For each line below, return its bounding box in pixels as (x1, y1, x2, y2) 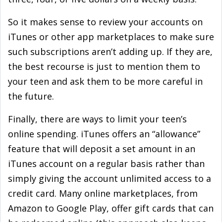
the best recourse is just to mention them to (8, 60, 200, 72)
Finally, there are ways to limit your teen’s (8, 113, 187, 125)
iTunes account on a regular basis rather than (8, 158, 205, 169)
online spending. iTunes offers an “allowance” (8, 128, 200, 140)
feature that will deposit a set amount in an (8, 143, 195, 155)
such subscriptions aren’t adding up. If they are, (8, 46, 213, 57)
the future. (8, 90, 54, 102)
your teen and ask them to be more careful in (8, 75, 203, 87)
